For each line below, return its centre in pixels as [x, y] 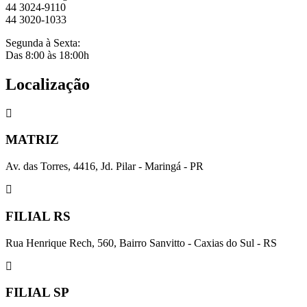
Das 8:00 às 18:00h [47, 55]
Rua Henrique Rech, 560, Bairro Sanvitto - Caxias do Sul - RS [141, 243]
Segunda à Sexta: [43, 42]
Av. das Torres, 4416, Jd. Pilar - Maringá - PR [105, 167]
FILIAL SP [37, 293]
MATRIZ [32, 140]
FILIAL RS [38, 216]
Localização [48, 84]
